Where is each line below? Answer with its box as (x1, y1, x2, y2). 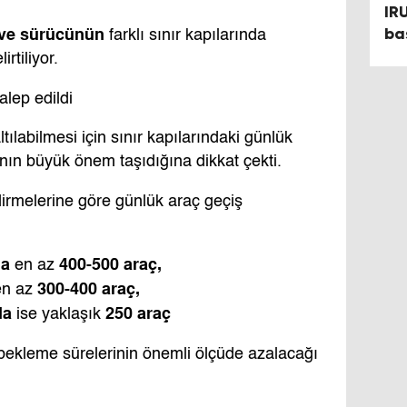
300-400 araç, (37, 279, 140, 299)
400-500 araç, (59, 254, 162, 274)
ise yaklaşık (12, 306, 105, 323)
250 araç (105, 303, 171, 323)
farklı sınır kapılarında (104, 26, 266, 44)
